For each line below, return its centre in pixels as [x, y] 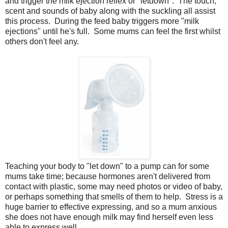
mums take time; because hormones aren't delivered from [108, 176]
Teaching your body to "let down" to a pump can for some [107, 166]
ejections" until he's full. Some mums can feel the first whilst [113, 31]
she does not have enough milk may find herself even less [109, 217]
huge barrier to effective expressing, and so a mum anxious [111, 207]
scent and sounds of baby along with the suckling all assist [110, 11]
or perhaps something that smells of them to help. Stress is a [114, 196]
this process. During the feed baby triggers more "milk [102, 21]
